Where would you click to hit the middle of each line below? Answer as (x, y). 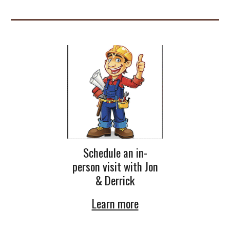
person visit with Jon (115, 167)
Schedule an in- (115, 153)
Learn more (115, 204)
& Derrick (115, 180)
